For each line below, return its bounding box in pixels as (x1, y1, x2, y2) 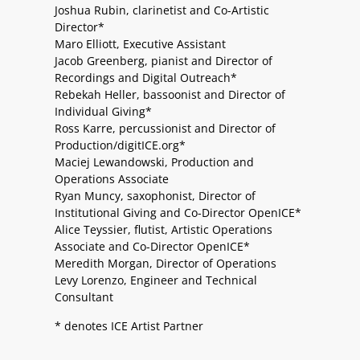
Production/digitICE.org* (55, 137, 186, 153)
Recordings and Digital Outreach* (55, 70, 237, 86)
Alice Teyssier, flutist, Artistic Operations (55, 222, 272, 238)
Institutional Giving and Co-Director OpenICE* (55, 205, 301, 221)
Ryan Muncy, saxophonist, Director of (55, 188, 256, 204)
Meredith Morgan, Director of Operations (55, 256, 276, 272)
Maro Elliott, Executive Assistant (55, 36, 226, 52)
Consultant (55, 289, 113, 305)
